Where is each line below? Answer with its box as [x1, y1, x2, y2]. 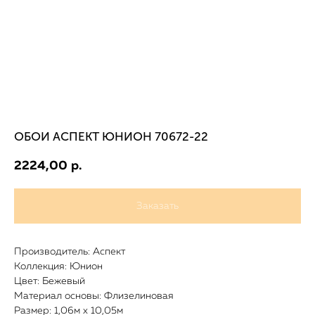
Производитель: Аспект [14, 247, 125, 257]
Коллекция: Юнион [14, 262, 103, 272]
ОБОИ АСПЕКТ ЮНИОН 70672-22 [14, 129, 208, 143]
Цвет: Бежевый [14, 276, 85, 287]
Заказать [136, 201, 179, 212]
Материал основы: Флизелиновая [14, 291, 174, 302]
